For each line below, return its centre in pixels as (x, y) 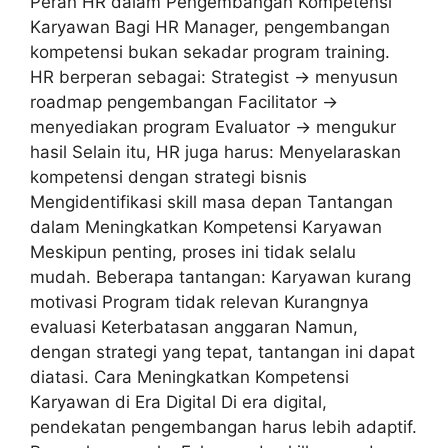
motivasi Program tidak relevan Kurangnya (199, 301)
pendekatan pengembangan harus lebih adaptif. (223, 426)
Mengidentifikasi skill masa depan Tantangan (211, 201)
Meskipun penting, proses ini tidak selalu (193, 251)
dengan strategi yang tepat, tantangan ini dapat (222, 351)
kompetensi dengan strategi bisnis (168, 176)
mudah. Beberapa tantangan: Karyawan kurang (220, 276)
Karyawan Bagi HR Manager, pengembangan (210, 26)
